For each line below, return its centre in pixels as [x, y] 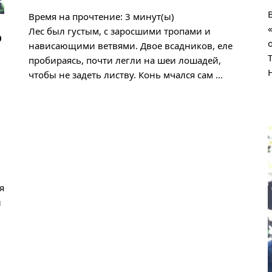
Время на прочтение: [76, 17]
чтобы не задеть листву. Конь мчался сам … [126, 75]
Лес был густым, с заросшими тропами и [120, 31]
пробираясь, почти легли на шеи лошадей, [125, 60]
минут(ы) [154, 17]
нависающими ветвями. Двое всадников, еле [131, 46]
